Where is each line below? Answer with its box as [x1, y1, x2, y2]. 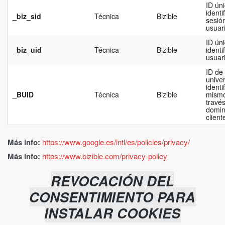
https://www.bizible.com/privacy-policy [42, 150, 167, 161]
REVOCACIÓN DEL [51, 171, 174, 190]
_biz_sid [12, 11, 41, 21]
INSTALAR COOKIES [44, 203, 181, 222]
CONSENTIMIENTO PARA [29, 187, 196, 206]
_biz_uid [12, 44, 42, 55]
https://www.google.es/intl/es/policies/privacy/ [42, 136, 190, 147]
